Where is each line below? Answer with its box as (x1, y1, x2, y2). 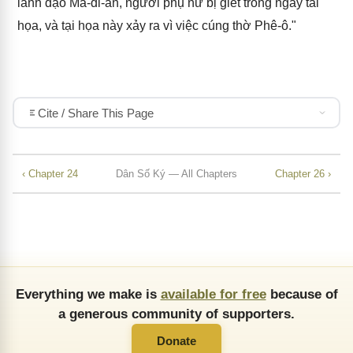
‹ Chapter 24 (22, 167, 78, 180)
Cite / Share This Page (37, 106, 154, 120)
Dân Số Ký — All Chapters (116, 167, 237, 180)
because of (266, 286, 338, 303)
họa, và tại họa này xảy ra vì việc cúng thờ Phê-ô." (17, 19, 296, 32)
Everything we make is (15, 286, 161, 303)
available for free (160, 286, 266, 303)
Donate (157, 334, 196, 348)
